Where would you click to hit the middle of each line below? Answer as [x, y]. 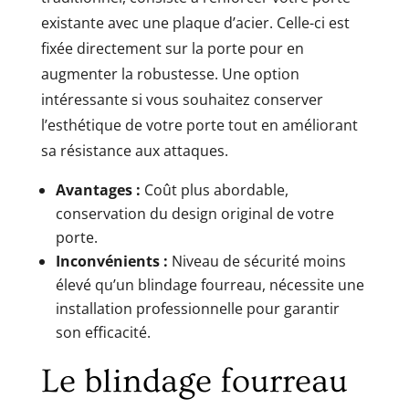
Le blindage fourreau [194, 381]
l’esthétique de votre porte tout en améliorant [199, 125]
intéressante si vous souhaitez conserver [182, 99]
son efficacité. [103, 332]
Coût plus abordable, [214, 189]
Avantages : [98, 189]
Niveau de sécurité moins [257, 261]
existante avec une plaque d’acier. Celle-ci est [195, 22]
